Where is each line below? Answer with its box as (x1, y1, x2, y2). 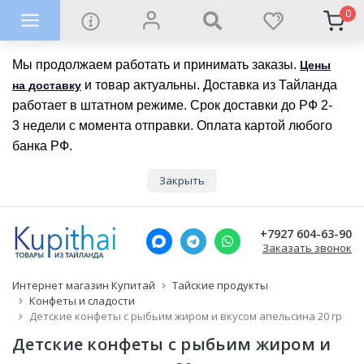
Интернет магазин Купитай (12, 278, 155, 292)
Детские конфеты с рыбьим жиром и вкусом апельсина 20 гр (29, 309, 342, 323)
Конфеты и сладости (29, 293, 135, 308)
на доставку (12, 79, 81, 92)
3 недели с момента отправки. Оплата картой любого (12, 119, 332, 132)
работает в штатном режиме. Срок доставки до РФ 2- (12, 98, 332, 112)
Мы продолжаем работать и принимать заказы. (12, 58, 300, 71)
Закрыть (159, 173, 205, 188)
